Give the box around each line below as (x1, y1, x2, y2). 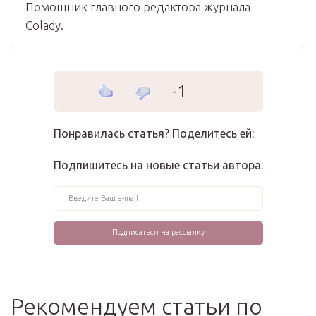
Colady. (25, 18, 63, 32)
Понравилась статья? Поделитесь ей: (53, 126, 254, 140)
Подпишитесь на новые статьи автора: (53, 158, 263, 171)
